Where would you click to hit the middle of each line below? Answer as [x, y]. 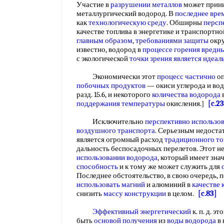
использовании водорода [117, 157]
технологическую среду [127, 22]
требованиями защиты [172, 40]
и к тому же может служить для [170, 166]
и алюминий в [168, 184]
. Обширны [185, 22]
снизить [90, 193]
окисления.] [186, 103]
